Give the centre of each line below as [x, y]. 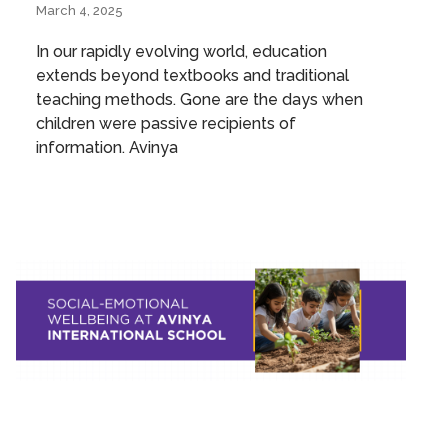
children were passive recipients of [166, 123]
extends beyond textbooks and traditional [192, 75]
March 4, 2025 [79, 10]
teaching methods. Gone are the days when [199, 99]
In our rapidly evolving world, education [181, 51]
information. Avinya [107, 147]
